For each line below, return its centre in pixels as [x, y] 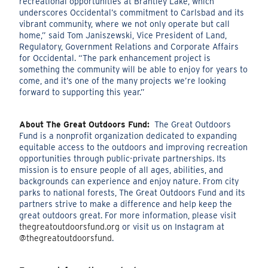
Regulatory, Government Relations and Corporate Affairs [129, 47]
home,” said [43, 36]
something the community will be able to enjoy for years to [134, 70]
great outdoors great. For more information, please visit [128, 216]
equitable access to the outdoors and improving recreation [134, 147]
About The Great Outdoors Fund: [85, 125]
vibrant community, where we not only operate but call [125, 24]
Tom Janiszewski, [102, 36]
